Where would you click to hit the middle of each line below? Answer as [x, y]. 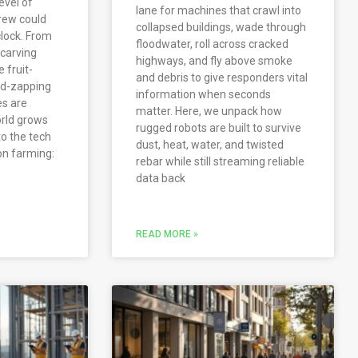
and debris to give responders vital [222, 78]
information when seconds [204, 95]
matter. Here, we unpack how [209, 111]
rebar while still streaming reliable [221, 162]
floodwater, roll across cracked [213, 44]
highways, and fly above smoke [215, 61]
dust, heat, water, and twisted [210, 145]
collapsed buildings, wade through [221, 28]
